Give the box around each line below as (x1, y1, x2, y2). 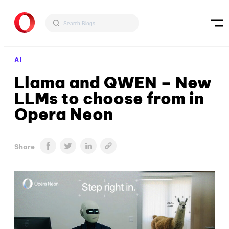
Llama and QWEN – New (14, 73, 212, 93)
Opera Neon (14, 104, 113, 124)
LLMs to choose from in (14, 88, 204, 108)
